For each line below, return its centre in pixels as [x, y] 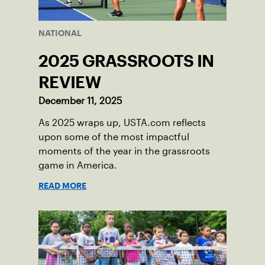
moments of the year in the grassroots [124, 151]
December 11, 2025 [80, 101]
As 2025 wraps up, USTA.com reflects [122, 123]
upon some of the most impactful [114, 137]
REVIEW [70, 83]
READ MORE [62, 186]
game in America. [78, 166]
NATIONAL [60, 33]
